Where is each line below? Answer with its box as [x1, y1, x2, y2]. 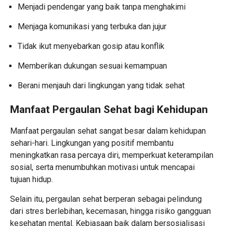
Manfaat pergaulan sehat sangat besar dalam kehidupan [10, 126, 206, 136]
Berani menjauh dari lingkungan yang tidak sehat [18, 80, 185, 90]
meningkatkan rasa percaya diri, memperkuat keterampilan [10, 150, 213, 160]
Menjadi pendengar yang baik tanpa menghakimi [18, 2, 186, 12]
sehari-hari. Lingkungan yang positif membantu [10, 138, 174, 148]
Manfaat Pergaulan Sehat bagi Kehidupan [10, 103, 208, 116]
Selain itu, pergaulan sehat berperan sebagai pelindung [10, 194, 202, 204]
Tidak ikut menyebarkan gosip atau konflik [18, 41, 164, 51]
